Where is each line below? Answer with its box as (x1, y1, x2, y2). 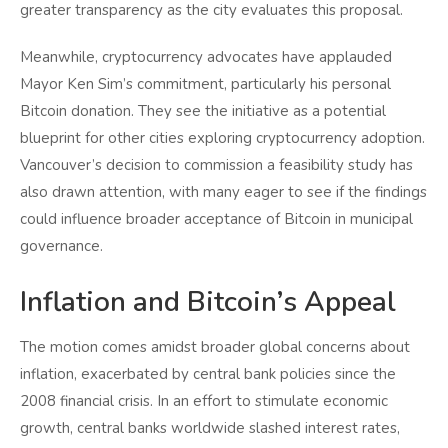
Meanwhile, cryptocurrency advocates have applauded (20, 47, 392, 68)
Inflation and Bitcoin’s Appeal (20, 283, 396, 322)
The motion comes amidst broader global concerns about (20, 337, 410, 358)
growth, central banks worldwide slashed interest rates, (20, 418, 400, 439)
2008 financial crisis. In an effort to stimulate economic (20, 391, 388, 412)
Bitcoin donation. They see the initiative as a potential (20, 101, 386, 122)
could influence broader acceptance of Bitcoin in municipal (20, 209, 413, 230)
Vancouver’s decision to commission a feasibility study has (20, 155, 413, 176)
